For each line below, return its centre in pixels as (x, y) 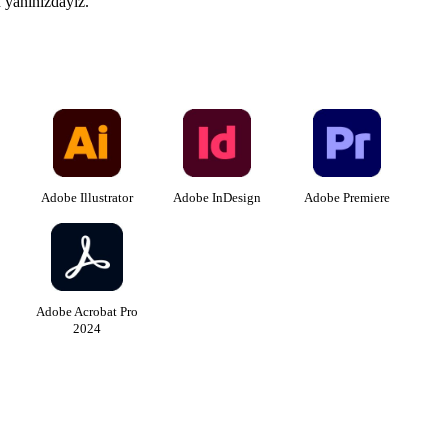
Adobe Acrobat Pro (87, 311)
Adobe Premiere (347, 197)
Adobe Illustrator (87, 197)
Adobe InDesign (217, 197)
